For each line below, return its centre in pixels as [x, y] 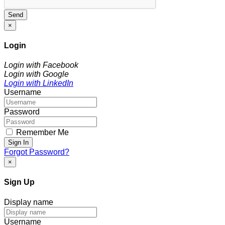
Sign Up [19, 182]
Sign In [18, 143]
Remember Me [41, 133]
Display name [29, 202]
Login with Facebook [41, 65]
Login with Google [36, 74]
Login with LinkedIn [39, 83]
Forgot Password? [37, 152]
